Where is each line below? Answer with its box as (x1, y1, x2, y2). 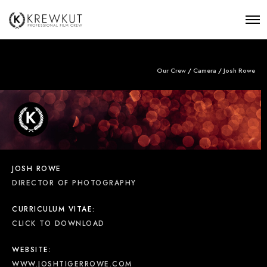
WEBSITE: (12, 244, 51, 255)
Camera (193, 66, 216, 75)
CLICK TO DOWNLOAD (12, 218, 105, 229)
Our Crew (157, 66, 186, 75)
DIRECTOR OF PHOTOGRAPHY (12, 178, 136, 188)
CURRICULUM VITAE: (12, 204, 95, 215)
